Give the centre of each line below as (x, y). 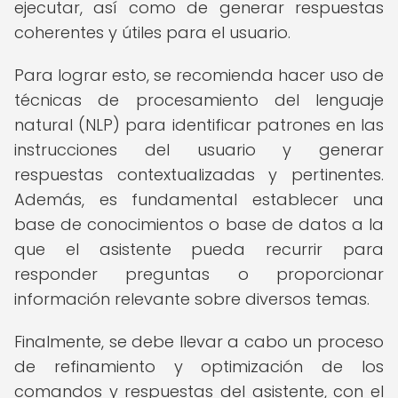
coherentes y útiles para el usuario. (152, 32)
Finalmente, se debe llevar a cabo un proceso (199, 342)
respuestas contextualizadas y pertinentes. (199, 175)
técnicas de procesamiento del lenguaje (199, 100)
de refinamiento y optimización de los (199, 366)
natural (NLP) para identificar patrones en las (199, 125)
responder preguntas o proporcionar (199, 274)
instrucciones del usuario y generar (199, 150)
